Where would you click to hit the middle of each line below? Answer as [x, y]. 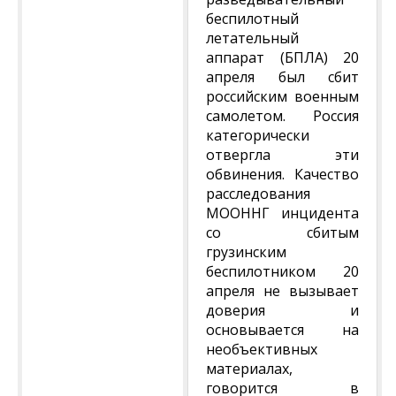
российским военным [282, 96]
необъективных [262, 349]
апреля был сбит [282, 77]
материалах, [249, 369]
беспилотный [252, 19]
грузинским [246, 252]
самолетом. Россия [282, 116]
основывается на [282, 330]
